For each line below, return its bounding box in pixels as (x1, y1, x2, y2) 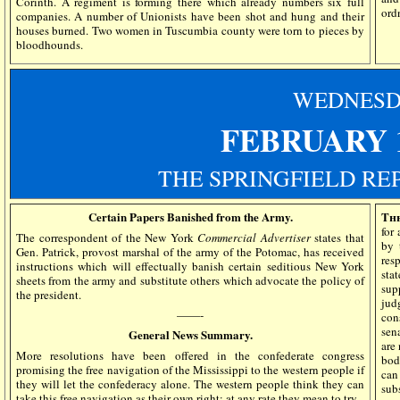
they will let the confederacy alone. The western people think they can (16, 375, 364, 392)
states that (310, 229, 365, 246)
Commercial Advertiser (197, 229, 311, 246)
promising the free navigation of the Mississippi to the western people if (16, 361, 364, 378)
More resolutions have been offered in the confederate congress (16, 346, 364, 363)
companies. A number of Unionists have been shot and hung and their (16, 8, 364, 25)
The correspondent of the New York (16, 229, 198, 246)
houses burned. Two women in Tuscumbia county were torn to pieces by (16, 22, 364, 39)
